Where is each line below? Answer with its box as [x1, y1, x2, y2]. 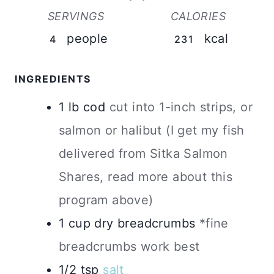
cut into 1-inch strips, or [109, 99, 253, 114]
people [67, 31, 108, 46]
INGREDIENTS [15, 72, 91, 85]
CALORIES [170, 9, 226, 23]
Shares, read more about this [59, 169, 233, 184]
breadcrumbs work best [59, 239, 200, 254]
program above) [59, 192, 154, 207]
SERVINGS [47, 9, 105, 23]
